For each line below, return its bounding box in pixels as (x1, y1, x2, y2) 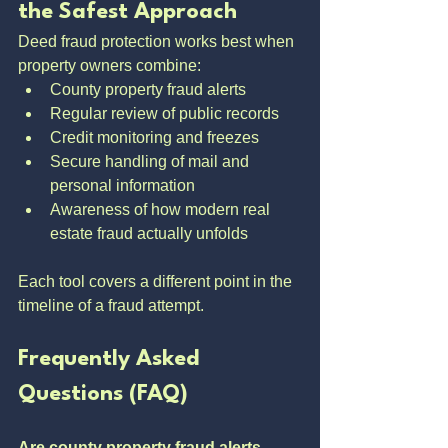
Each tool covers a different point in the (18, 273, 296, 290)
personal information (50, 177, 195, 194)
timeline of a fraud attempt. (18, 297, 204, 314)
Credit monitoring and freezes (50, 129, 259, 146)
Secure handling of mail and (50, 153, 253, 170)
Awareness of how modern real (50, 201, 274, 218)
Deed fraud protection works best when (18, 33, 298, 50)
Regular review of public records (50, 105, 279, 122)
